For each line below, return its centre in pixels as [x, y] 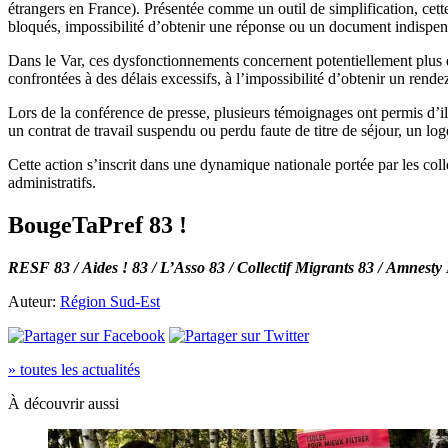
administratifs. [52, 182]
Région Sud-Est [110, 301]
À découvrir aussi [63, 403]
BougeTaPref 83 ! [97, 224]
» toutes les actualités [74, 369]
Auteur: [34, 301]
